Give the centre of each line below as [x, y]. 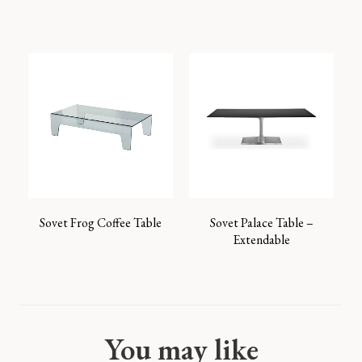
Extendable [261, 240]
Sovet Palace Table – [261, 223]
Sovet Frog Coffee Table [101, 223]
